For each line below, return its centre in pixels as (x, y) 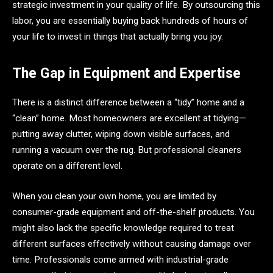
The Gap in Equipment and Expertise (126, 73)
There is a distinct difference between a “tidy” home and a (128, 102)
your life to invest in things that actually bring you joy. (118, 36)
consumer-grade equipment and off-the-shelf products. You (133, 212)
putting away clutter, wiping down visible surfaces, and (121, 134)
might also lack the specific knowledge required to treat (123, 228)
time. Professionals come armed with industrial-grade (120, 259)
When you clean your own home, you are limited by (114, 196)
